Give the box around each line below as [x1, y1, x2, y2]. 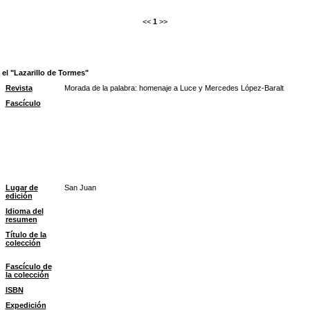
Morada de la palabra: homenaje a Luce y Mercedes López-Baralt [64, 84, 284, 92]
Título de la [5, 230, 46, 239]
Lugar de [5, 183, 38, 192]
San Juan [64, 183, 96, 192]
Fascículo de [5, 262, 52, 271]
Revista [5, 84, 33, 92]
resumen [5, 215, 37, 224]
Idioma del [5, 207, 44, 215]
